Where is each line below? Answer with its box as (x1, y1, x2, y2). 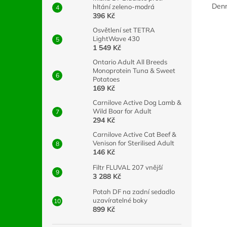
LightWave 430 (93, 34, 140, 43)
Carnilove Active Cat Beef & (93, 130, 176, 138)
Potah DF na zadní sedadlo (93, 187, 175, 196)
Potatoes (93, 75, 120, 83)
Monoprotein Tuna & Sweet (93, 66, 175, 74)
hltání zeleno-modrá (93, 3, 155, 11)
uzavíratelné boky (93, 196, 147, 204)
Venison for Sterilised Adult (93, 139, 174, 147)
